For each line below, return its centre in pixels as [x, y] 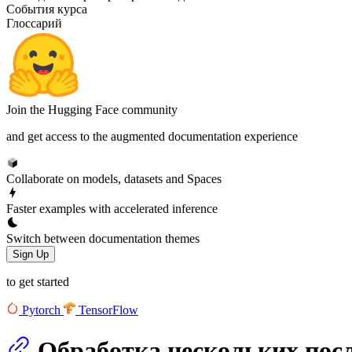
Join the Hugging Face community [92, 109]
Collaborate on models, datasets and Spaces [114, 178]
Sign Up [31, 254]
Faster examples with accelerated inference [112, 208]
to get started [38, 281]
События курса [47, 9]
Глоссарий [34, 23]
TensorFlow [109, 310]
